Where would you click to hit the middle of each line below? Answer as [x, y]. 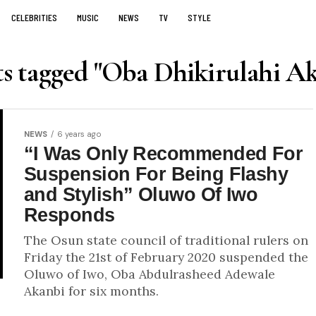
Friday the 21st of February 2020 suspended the [166, 257]
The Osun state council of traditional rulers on [166, 240]
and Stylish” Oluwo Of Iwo [141, 194]
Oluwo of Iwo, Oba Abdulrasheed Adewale [150, 274]
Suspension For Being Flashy [156, 174]
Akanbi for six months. [91, 291]
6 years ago [79, 134]
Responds [69, 215]
